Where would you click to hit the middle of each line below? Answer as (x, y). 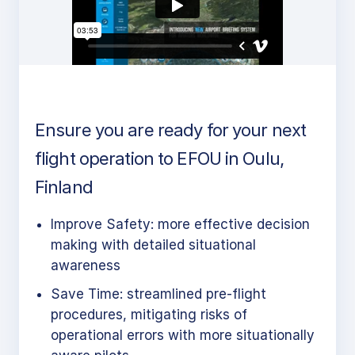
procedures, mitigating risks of (149, 315)
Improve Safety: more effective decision (180, 224)
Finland (64, 187)
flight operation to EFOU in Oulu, (159, 158)
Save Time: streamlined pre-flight (158, 294)
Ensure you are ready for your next (171, 130)
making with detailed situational (153, 245)
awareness (86, 265)
